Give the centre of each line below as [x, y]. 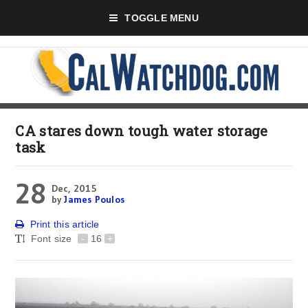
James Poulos [94, 199]
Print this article [65, 224]
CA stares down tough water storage [142, 131]
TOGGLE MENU [162, 18]
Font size [53, 239]
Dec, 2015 [74, 188]
